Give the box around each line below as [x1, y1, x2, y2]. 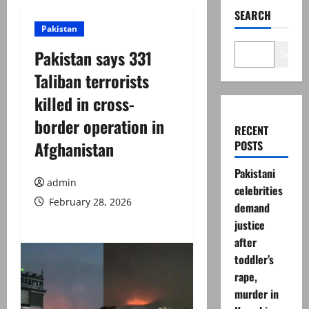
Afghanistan [34, 137, 114, 161]
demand [234, 199, 270, 216]
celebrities [234, 182, 283, 199]
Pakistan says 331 [34, 46, 152, 70]
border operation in [34, 114, 164, 139]
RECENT [234, 122, 268, 139]
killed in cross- [34, 91, 134, 116]
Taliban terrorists [34, 68, 149, 93]
